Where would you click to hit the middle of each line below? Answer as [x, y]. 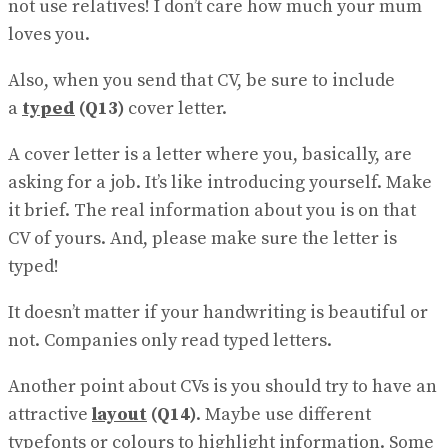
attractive [50, 415]
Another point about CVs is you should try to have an [222, 387]
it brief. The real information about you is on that [212, 211]
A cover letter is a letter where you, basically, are [210, 155]
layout [119, 415]
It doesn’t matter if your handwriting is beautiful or [218, 313]
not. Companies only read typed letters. [170, 341]
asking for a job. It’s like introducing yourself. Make [220, 183]
